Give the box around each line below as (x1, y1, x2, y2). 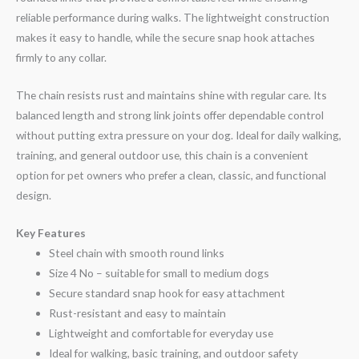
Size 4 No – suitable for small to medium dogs (49, 266, 270, 280)
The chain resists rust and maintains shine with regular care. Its (16, 88, 327, 103)
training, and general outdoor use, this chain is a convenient (16, 148, 309, 163)
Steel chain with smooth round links (49, 246, 225, 260)
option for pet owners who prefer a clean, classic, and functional (16, 168, 326, 183)
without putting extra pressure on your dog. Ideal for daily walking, (16, 128, 341, 143)
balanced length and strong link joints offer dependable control (16, 108, 324, 123)
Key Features (16, 226, 86, 240)
